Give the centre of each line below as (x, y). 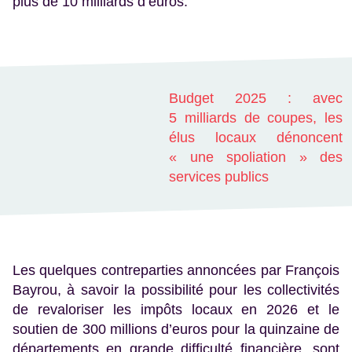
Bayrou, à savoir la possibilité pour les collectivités (176, 290)
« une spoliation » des (255, 158)
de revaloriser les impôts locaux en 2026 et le (176, 310)
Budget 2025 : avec (255, 99)
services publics (218, 177)
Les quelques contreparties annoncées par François (176, 271)
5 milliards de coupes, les (255, 118)
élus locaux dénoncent (255, 138)
